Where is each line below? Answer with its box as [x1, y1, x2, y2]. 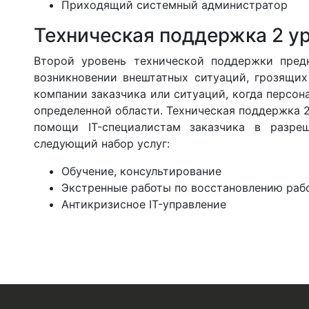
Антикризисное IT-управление [61, 197, 226, 211]
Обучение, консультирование [61, 163, 221, 178]
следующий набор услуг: [33, 136, 170, 150]
